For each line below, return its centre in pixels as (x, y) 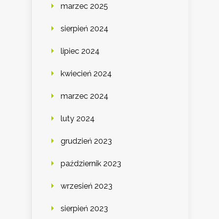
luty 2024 (78, 118)
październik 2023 (91, 163)
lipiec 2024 (80, 51)
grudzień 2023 (86, 141)
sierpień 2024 (85, 28)
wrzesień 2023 (87, 186)
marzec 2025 (84, 6)
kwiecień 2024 (86, 73)
